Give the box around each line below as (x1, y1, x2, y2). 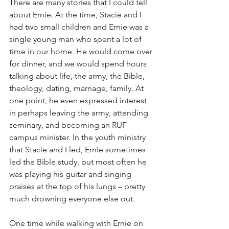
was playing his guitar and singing (9, 169, 133, 179)
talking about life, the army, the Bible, (9, 71, 147, 81)
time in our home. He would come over (9, 47, 154, 56)
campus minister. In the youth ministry (9, 132, 148, 142)
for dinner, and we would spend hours (9, 59, 149, 68)
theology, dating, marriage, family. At (9, 83, 146, 93)
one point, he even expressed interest (9, 96, 149, 105)
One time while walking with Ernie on (9, 218, 145, 228)
